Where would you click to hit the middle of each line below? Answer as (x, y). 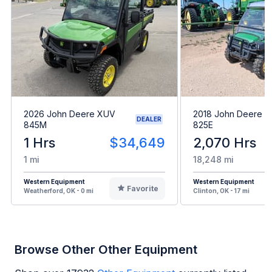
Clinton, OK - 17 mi (221, 190)
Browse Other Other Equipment (106, 249)
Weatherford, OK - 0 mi (59, 190)
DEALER (149, 119)
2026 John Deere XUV (70, 114)
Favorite (142, 188)
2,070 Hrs (225, 142)
